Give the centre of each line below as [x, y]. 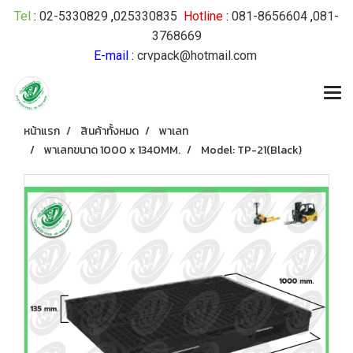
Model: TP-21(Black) [251, 150]
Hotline [203, 16]
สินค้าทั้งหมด [110, 131]
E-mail [111, 56]
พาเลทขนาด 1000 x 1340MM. [112, 150]
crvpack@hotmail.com [197, 56]
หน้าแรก [42, 131]
